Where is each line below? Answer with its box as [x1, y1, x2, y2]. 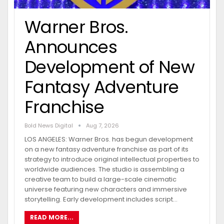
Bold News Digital [24, 121, 74, 129]
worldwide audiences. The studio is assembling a [24, 164, 184, 174]
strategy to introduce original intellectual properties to [24, 154, 199, 164]
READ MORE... [30, 212, 73, 221]
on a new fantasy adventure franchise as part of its [24, 144, 188, 154]
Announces [24, 34, 117, 59]
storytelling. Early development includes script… [24, 194, 177, 204]
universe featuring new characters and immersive [24, 184, 187, 194]
